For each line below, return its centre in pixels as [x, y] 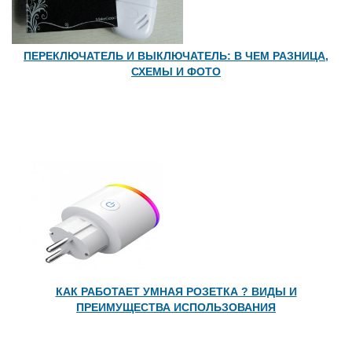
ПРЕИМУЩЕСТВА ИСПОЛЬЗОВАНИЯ [176, 307]
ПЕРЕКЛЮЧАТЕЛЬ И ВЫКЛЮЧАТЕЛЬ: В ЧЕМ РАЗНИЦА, [176, 56]
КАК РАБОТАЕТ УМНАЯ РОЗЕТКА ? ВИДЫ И [176, 291]
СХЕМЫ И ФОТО [176, 71]
